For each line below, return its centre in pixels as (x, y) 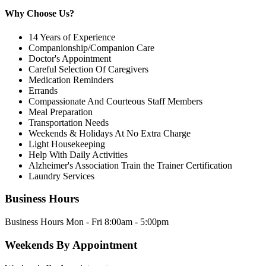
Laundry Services (61, 176)
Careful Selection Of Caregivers (88, 69)
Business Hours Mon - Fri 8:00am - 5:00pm (87, 222)
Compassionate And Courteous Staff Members (115, 101)
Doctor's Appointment (70, 58)
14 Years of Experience (72, 37)
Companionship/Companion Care (91, 47)
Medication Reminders (71, 80)
